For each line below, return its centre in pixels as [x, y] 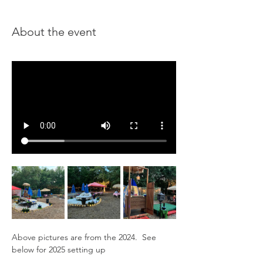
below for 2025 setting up [60, 249]
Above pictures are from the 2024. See [85, 237]
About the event [54, 32]
